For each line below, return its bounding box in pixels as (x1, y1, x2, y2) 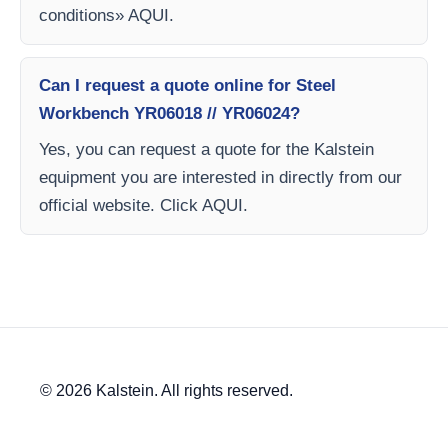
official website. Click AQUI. (39, 196, 248, 215)
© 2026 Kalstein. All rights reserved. (40, 382, 293, 399)
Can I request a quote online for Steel (39, 76, 336, 95)
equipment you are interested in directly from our (39, 168, 402, 187)
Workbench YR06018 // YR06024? (39, 104, 300, 123)
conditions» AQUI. (39, 6, 174, 25)
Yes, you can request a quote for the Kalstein (39, 140, 374, 159)
